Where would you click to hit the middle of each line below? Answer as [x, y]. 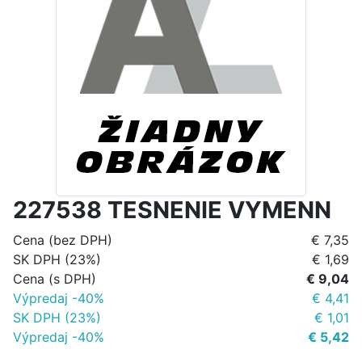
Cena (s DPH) [55, 279]
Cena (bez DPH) [63, 240]
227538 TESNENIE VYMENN [172, 210]
